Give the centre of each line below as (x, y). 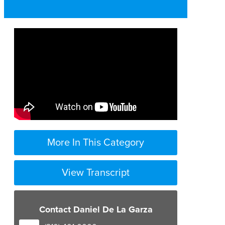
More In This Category (96, 142)
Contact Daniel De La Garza (96, 210)
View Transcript (96, 172)
